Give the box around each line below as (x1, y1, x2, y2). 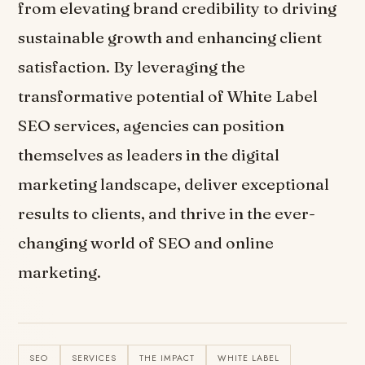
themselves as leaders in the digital (18, 145, 280, 165)
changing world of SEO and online (18, 233, 275, 253)
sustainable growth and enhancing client (18, 28, 323, 48)
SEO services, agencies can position (18, 116, 285, 136)
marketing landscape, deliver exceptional (18, 174, 330, 195)
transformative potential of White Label (18, 86, 319, 107)
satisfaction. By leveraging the (18, 57, 246, 77)
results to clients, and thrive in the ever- (18, 204, 316, 224)
